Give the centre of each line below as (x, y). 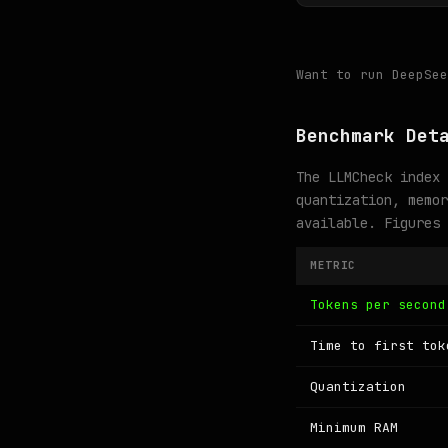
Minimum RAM (354, 427)
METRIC (333, 265)
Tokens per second (378, 304)
